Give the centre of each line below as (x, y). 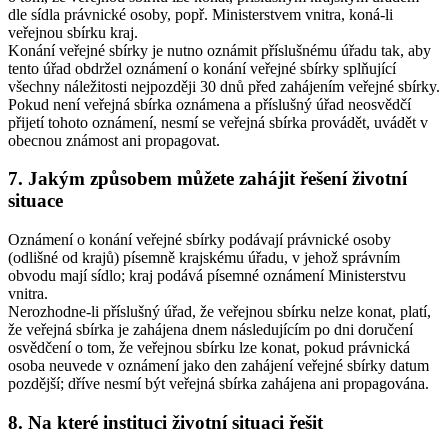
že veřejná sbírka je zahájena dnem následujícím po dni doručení (210, 330)
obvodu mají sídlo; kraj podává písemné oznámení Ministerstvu (207, 276)
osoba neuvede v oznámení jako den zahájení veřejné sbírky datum (218, 366)
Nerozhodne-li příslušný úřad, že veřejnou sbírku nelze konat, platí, (219, 312)
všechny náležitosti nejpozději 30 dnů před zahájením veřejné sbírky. (224, 86)
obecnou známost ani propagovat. (114, 140)
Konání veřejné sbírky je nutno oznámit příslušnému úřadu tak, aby (219, 50)
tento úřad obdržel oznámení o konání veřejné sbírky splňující (202, 68)
